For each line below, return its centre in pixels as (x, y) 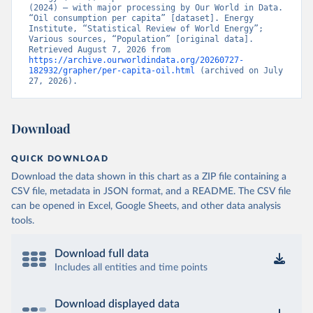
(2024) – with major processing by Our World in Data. (156, 8)
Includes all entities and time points (131, 268)
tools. (23, 221)
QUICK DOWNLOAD (60, 159)
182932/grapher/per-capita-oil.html (112, 71)
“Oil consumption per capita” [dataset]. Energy (141, 18)
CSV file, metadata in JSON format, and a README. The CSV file (151, 191)
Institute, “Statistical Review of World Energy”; (146, 29)
